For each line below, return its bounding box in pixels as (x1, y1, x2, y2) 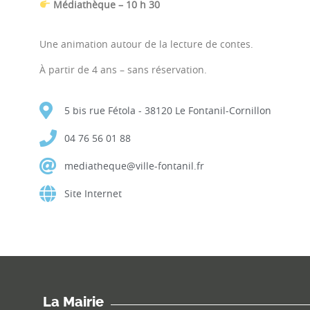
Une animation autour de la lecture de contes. (39, 37, 253, 51)
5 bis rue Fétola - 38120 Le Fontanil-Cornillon (64, 103, 272, 117)
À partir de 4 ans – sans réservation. (39, 62, 207, 76)
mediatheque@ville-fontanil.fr (64, 158, 205, 172)
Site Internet (64, 186, 122, 200)
